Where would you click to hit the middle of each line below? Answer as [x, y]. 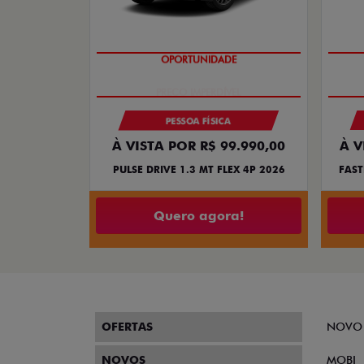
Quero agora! [199, 215]
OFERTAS [127, 327]
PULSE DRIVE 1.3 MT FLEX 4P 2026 [199, 170]
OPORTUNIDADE [199, 61]
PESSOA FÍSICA [199, 121]
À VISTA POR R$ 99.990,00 [199, 146]
